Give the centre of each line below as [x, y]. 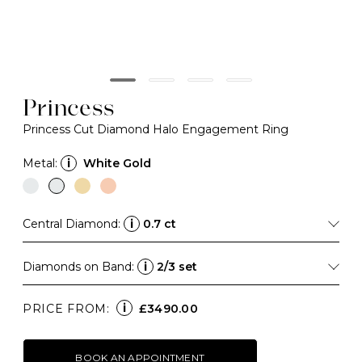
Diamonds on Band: [80, 267]
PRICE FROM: [66, 309]
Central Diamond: [73, 224]
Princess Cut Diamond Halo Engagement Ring [156, 129]
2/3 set [177, 267]
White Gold [117, 163]
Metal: [40, 163]
